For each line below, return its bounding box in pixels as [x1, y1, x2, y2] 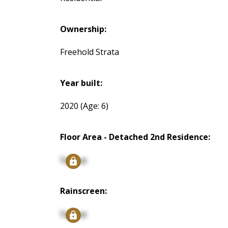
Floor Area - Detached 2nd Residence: [60, 131, 210, 143]
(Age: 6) [80, 100, 108, 112]
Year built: [60, 77, 102, 89]
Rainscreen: [60, 185, 107, 197]
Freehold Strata [60, 46, 119, 58]
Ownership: [60, 23, 106, 35]
